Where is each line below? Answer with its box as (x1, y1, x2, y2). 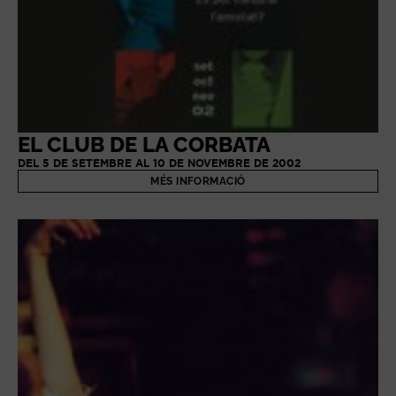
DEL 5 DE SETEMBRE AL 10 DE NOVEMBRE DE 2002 (18, 157, 301, 170)
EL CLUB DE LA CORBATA (18, 132, 270, 158)
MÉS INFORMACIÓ (150, 175, 246, 188)
